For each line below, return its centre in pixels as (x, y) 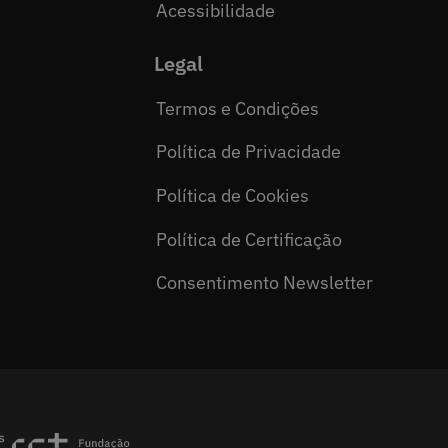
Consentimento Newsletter (265, 283)
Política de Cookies (233, 196)
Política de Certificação (249, 239)
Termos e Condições (238, 108)
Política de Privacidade (249, 152)
